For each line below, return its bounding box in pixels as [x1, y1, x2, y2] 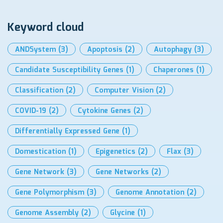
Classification [15, 85, 63, 97]
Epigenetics [96, 146, 135, 158]
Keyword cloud [7, 19, 84, 37]
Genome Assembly [15, 208, 79, 219]
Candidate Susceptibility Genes [15, 65, 123, 76]
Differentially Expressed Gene [15, 126, 119, 137]
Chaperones [153, 65, 194, 76]
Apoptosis [87, 44, 122, 56]
